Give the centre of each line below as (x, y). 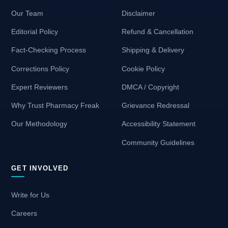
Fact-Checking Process (49, 50)
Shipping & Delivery (153, 50)
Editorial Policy (35, 32)
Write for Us (30, 195)
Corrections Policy (40, 68)
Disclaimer (138, 13)
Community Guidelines (158, 142)
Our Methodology (39, 124)
